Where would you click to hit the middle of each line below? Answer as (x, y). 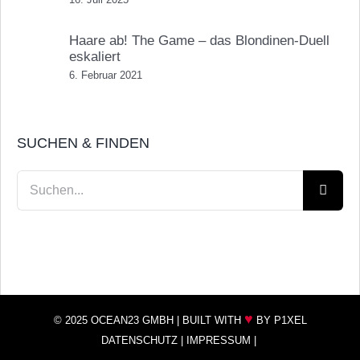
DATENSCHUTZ (139, 340)
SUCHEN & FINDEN (83, 143)
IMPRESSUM (218, 340)
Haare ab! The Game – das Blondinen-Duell (199, 40)
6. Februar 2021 (106, 75)
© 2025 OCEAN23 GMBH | (118, 320)
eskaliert (95, 56)
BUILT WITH (213, 320)
